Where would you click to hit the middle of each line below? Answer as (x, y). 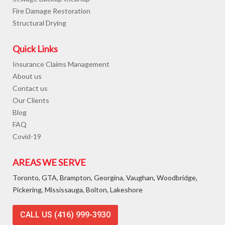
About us (27, 76)
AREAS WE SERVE (49, 162)
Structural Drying (39, 23)
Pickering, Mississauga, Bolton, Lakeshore (78, 190)
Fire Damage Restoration (51, 11)
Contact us (30, 88)
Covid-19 (27, 137)
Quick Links (35, 49)
